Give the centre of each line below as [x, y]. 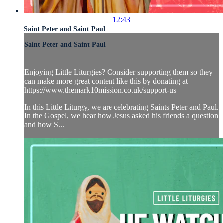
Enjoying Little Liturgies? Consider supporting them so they [118, 72]
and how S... [44, 125]
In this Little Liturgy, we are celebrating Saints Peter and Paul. [121, 107]
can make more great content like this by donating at [106, 81]
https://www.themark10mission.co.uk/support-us [100, 90]
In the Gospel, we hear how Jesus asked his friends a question [121, 116]
